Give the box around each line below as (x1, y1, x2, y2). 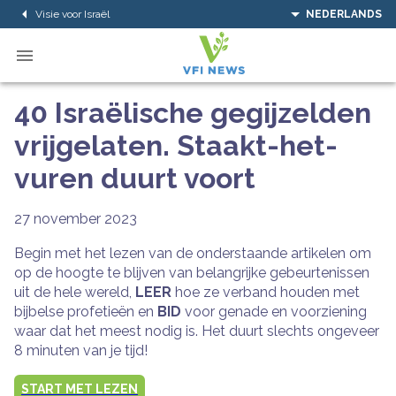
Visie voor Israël (35, 7, 110, 20)
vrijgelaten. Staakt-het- (14, 129, 338, 162)
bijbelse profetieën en (14, 303, 157, 320)
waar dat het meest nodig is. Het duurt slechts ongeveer (14, 323, 379, 339)
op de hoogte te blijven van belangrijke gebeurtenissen (14, 264, 369, 281)
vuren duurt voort (14, 162, 255, 194)
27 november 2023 (14, 210, 137, 227)
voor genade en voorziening (181, 303, 367, 320)
